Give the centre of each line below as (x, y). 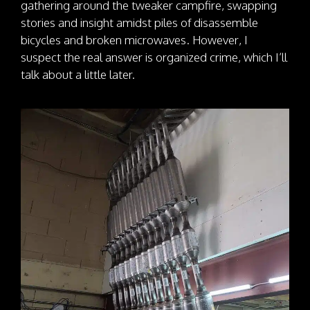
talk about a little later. (78, 74)
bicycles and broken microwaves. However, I (134, 39)
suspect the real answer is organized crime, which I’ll (154, 57)
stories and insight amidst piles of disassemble (139, 22)
